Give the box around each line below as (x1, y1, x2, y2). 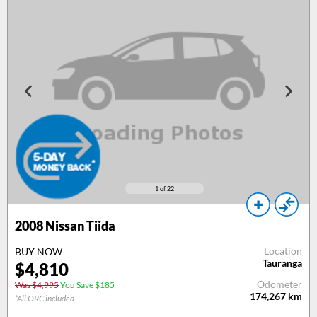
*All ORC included (15, 293, 74, 304)
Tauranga (263, 257, 302, 270)
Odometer (257, 278, 302, 291)
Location (264, 245, 302, 258)
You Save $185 (59, 279, 115, 291)
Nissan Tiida (43, 218, 115, 234)
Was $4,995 (15, 279, 59, 291)
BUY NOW (15, 246, 62, 258)
